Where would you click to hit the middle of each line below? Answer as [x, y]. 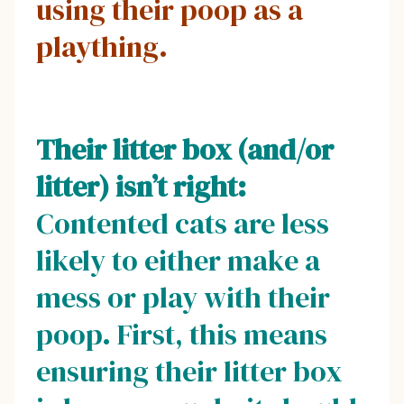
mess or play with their [183, 297]
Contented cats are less [183, 223]
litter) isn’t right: [141, 186]
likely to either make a [178, 260]
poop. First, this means [182, 334]
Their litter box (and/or [185, 149]
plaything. [102, 46]
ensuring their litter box [189, 371]
